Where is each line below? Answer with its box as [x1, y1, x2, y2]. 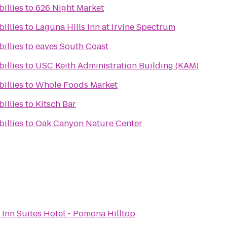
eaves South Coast [35, 41, 108, 52]
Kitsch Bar [35, 98, 76, 110]
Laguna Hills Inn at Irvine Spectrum [35, 21, 175, 33]
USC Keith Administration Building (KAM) [35, 60, 199, 71]
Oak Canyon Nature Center [35, 118, 142, 129]
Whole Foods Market [35, 79, 118, 91]
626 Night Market [35, 2, 104, 14]
